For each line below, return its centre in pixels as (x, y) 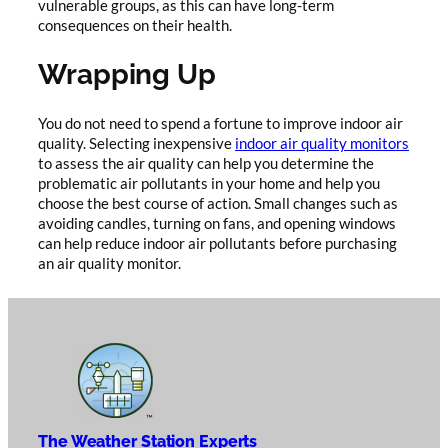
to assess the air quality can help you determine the (206, 163)
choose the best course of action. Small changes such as (218, 203)
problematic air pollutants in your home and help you (209, 183)
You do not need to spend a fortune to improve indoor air (220, 123)
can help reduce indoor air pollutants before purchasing (217, 243)
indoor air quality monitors (322, 143)
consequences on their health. (135, 25)
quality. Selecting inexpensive (136, 143)
